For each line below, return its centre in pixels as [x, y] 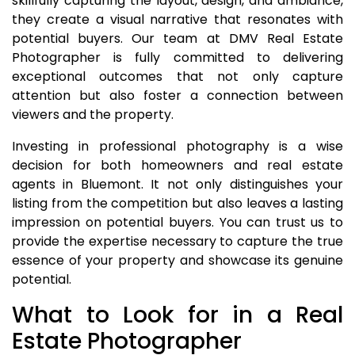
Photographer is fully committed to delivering [177, 57]
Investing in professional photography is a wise [177, 146]
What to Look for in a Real [177, 315]
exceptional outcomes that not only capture [177, 76]
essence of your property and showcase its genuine [177, 260]
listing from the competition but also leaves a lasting [177, 203]
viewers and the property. [93, 115]
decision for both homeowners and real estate [177, 165]
